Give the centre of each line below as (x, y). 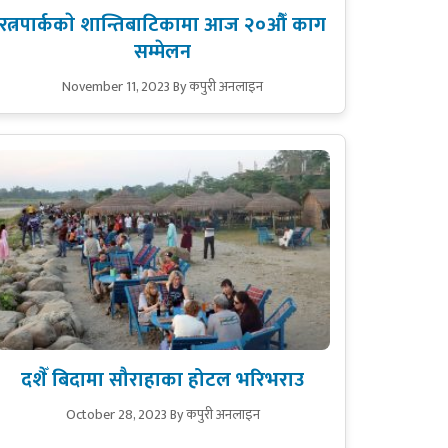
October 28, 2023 (116, 414)
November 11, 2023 (116, 87)
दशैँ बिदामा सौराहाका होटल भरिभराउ (163, 379)
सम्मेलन (163, 52)
